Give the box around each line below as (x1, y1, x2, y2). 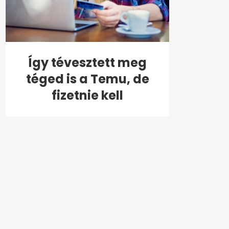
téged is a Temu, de (26, 70, 149, 87)
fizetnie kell (52, 86, 123, 104)
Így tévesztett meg (28, 54, 147, 71)
